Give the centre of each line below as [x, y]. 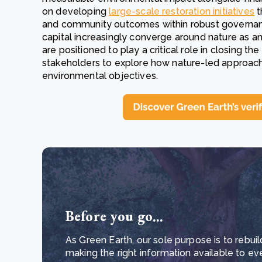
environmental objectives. [100, 76]
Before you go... [115, 216]
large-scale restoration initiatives [182, 11]
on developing [76, 11]
